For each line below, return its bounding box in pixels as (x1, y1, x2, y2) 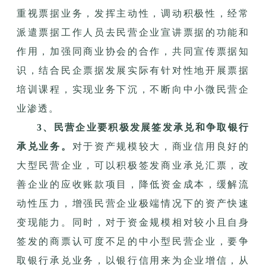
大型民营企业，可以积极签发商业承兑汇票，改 (17, 160, 249, 170)
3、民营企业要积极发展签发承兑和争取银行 (37, 122, 249, 132)
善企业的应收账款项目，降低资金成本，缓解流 (17, 179, 249, 189)
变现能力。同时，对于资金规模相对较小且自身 (17, 217, 249, 227)
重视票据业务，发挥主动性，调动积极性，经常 (17, 8, 249, 18)
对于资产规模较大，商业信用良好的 (72, 141, 249, 151)
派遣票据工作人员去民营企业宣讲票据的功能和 (17, 27, 249, 37)
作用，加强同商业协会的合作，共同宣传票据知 (17, 46, 249, 56)
